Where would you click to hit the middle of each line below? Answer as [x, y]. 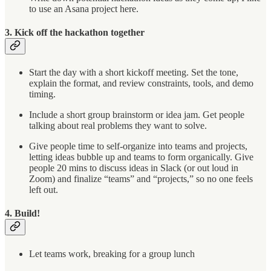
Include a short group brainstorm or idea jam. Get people [137, 115]
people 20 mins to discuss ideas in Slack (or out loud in [134, 168]
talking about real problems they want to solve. [118, 126]
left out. [44, 190]
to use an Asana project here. [84, 8]
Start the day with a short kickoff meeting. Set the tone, [134, 73]
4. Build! [22, 214]
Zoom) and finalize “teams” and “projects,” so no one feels [141, 179]
